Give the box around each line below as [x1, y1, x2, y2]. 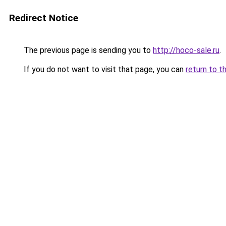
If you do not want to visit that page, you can [22, 65, 186, 74]
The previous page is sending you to [22, 45, 153, 55]
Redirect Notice [9, 12, 78, 24]
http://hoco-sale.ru [153, 45, 219, 55]
